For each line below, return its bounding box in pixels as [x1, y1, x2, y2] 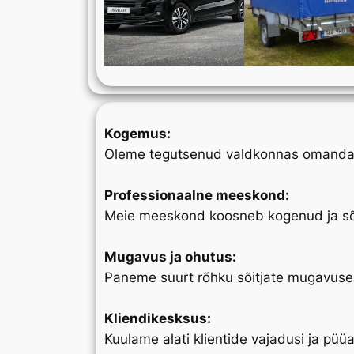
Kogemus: [104, 126, 171, 142]
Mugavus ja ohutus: [104, 249, 236, 265]
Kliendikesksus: [104, 311, 211, 327]
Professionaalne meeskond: [104, 187, 289, 204]
